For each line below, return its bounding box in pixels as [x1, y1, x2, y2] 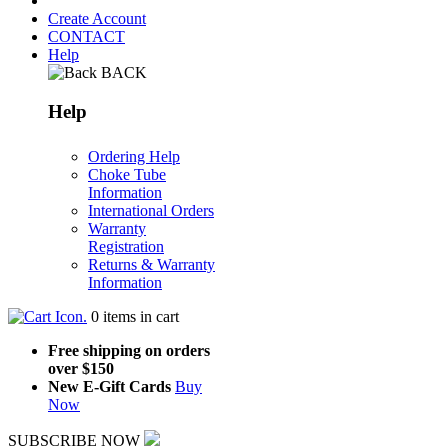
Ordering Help [88, 148, 180, 166]
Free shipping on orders [48, 342, 210, 360]
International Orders [88, 202, 214, 220]
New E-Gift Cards [48, 378, 171, 396]
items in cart [99, 308, 179, 326]
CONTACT [48, 28, 125, 46]
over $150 [48, 360, 114, 378]
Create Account [48, 10, 146, 28]
